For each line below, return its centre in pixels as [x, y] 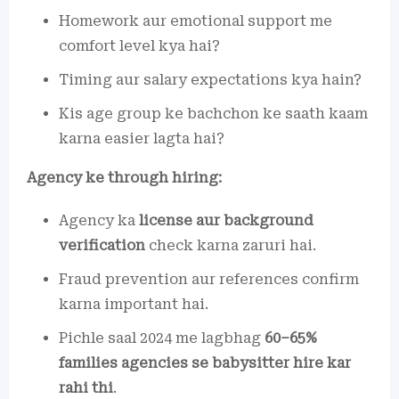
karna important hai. [134, 304]
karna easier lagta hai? [142, 138]
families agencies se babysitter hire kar [205, 362]
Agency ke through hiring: [124, 177]
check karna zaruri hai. [231, 245]
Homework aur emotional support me [195, 20]
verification [102, 245]
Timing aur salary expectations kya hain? [210, 79]
